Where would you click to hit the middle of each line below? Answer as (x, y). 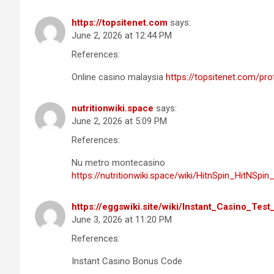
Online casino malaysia (119, 77)
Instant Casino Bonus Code (127, 261)
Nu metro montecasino (118, 162)
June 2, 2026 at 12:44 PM (122, 35)
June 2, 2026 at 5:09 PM (119, 121)
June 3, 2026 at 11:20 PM (122, 219)
